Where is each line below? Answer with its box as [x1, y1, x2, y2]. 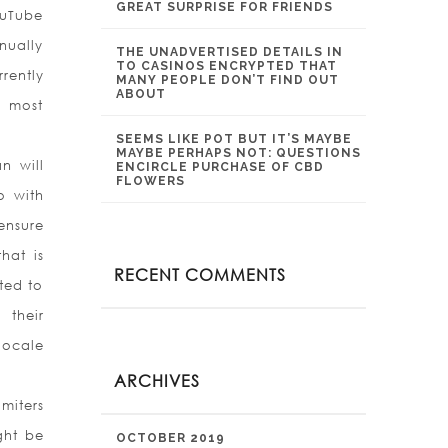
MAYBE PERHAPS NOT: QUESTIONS [116, 146, 361, 160]
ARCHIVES [114, 370, 200, 391]
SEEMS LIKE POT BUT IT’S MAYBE [116, 132, 352, 146]
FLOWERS [116, 174, 185, 188]
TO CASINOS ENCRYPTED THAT [116, 59, 337, 73]
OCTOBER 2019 [116, 431, 225, 445]
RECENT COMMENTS [114, 264, 286, 285]
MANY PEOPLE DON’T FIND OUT [116, 73, 339, 87]
